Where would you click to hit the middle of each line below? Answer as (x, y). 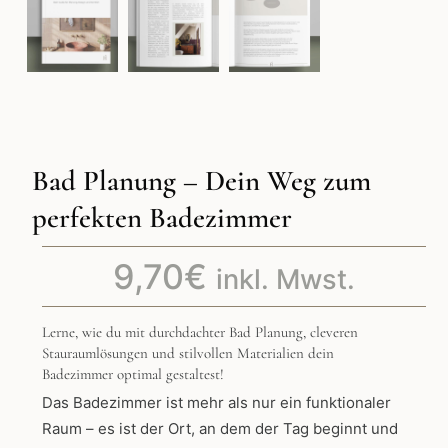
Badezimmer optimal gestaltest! (133, 374)
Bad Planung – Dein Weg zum (201, 181)
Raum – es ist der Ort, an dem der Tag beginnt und (220, 429)
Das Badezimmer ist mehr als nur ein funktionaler (216, 403)
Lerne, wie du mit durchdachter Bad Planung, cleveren (200, 332)
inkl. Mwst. (285, 280)
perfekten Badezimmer (162, 218)
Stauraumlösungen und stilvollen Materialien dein (188, 353)
